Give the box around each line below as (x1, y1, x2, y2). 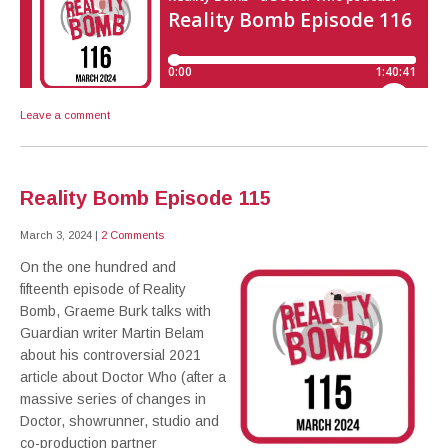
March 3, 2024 (20, 229, 92, 241)
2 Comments (101, 229, 164, 241)
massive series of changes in (20, 391, 206, 407)
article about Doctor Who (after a (20, 369, 226, 385)
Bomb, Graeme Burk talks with (20, 303, 211, 319)
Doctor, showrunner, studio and (20, 413, 219, 429)
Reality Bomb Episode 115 (20, 187, 271, 209)
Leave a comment (20, 109, 110, 121)
